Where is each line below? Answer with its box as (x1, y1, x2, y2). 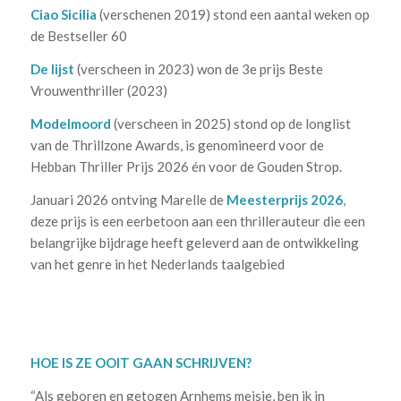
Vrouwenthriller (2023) (30, 82, 167, 99)
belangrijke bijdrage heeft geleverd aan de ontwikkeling (30, 234, 359, 251)
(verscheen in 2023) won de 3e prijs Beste (73, 61, 323, 78)
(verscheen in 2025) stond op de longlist (110, 115, 351, 132)
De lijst (30, 61, 74, 78)
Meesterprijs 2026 (226, 191, 343, 208)
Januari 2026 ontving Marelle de (30, 191, 226, 208)
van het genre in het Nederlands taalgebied (30, 255, 285, 272)
